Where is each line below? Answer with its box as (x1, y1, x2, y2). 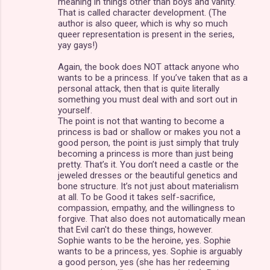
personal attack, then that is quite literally (58, 83, 219, 94)
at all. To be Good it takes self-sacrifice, (58, 191, 215, 202)
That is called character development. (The (58, 7, 227, 18)
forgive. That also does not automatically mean (58, 213, 245, 224)
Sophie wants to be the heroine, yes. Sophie (58, 234, 231, 246)
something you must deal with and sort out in (58, 93, 237, 105)
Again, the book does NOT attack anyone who (58, 61, 239, 72)
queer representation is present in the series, (58, 28, 234, 40)
